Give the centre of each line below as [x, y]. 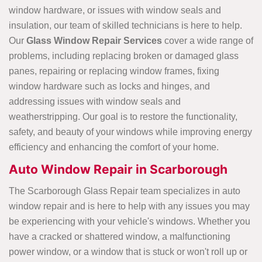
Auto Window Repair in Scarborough [118, 170]
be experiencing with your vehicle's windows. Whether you [130, 222]
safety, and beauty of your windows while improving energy [130, 132]
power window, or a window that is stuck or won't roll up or [128, 252]
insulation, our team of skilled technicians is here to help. [125, 26]
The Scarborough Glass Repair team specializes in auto [125, 191]
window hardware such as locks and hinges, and [109, 87]
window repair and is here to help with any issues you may [129, 206]
